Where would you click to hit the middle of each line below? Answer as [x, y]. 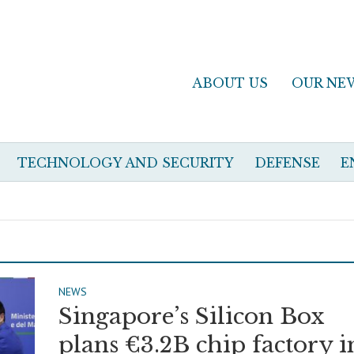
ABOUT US [230, 83]
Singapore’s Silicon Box [191, 316]
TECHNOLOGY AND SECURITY [126, 163]
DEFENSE [287, 163]
